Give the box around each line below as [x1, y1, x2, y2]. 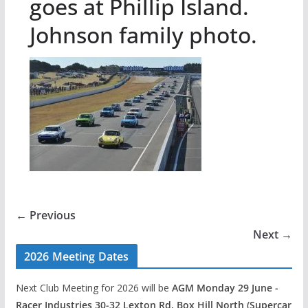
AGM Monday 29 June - [171, 280, 278, 294]
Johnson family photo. [29, 19, 257, 49]
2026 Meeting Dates [23, 248, 129, 264]
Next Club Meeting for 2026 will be [15, 280, 172, 294]
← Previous [15, 207, 76, 223]
